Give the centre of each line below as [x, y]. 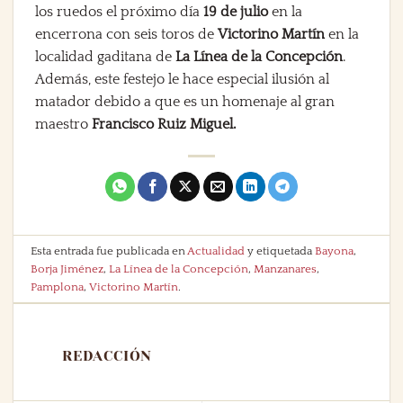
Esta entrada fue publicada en [109, 251]
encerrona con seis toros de [126, 35]
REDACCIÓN [107, 355]
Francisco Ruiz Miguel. [164, 125]
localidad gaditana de [105, 57]
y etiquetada [280, 251]
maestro [63, 125]
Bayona [335, 251]
